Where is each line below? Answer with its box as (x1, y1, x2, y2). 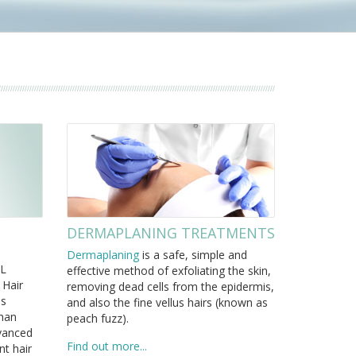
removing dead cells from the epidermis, (66, 279, 274, 295)
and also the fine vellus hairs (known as (66, 295, 268, 311)
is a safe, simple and (138, 247, 247, 263)
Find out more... (66, 339, 147, 354)
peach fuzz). (66, 311, 129, 327)
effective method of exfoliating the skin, (66, 263, 271, 279)
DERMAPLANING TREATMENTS (66, 223, 275, 243)
